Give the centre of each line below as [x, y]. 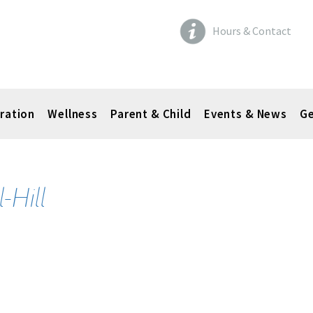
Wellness [73, 114]
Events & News [245, 114]
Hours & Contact [252, 31]
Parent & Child [151, 114]
